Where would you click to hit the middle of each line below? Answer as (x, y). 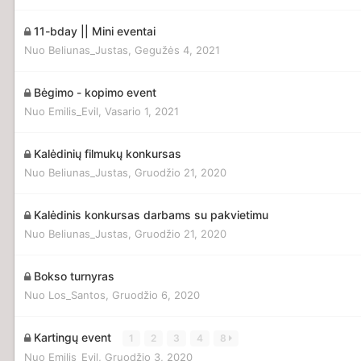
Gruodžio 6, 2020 (156, 295)
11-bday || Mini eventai (95, 31)
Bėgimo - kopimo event (95, 92)
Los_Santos (77, 295)
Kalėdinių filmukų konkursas (108, 153)
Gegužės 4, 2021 (177, 50)
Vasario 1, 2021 (142, 111)
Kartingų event (74, 337)
